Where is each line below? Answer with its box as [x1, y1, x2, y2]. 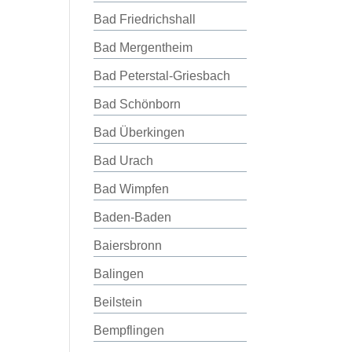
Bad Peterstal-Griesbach [93, 69, 231, 82]
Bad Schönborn [93, 97, 181, 111]
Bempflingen [93, 324, 165, 337]
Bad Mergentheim [93, 41, 193, 54]
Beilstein [93, 295, 143, 309]
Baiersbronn [93, 239, 163, 252]
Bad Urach [93, 154, 154, 167]
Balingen [93, 267, 145, 280]
